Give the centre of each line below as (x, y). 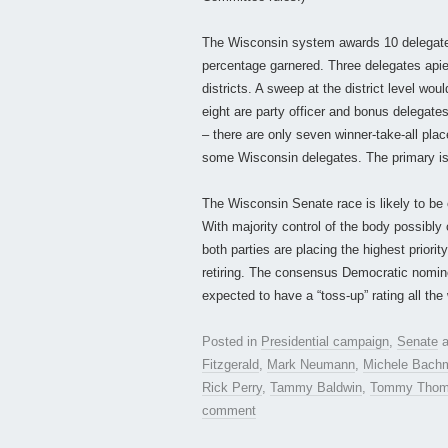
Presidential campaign (325, 342)
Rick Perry (232, 388)
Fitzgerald (230, 365)
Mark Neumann (311, 365)
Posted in (231, 342)
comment (229, 411)
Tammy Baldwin (316, 388)
